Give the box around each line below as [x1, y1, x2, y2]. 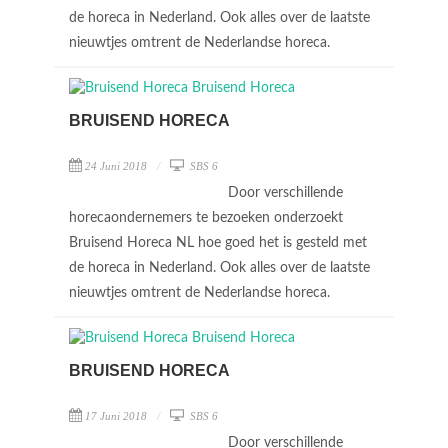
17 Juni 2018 [85, 410, 147, 422]
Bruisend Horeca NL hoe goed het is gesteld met [69, 236, 367, 250]
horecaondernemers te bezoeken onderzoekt [69, 211, 343, 225]
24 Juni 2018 [85, 160, 147, 172]
